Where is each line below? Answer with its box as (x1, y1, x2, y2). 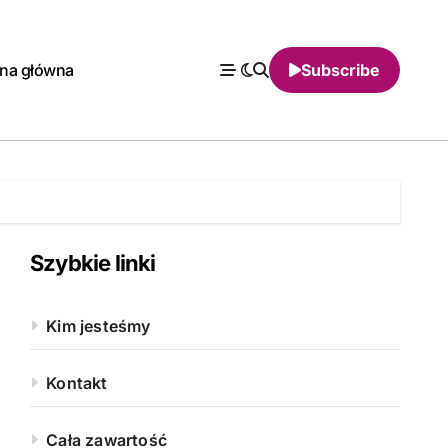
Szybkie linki (30, 250, 156, 276)
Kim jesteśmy (46, 316, 151, 336)
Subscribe (301, 60, 380, 80)
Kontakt (46, 373, 108, 393)
